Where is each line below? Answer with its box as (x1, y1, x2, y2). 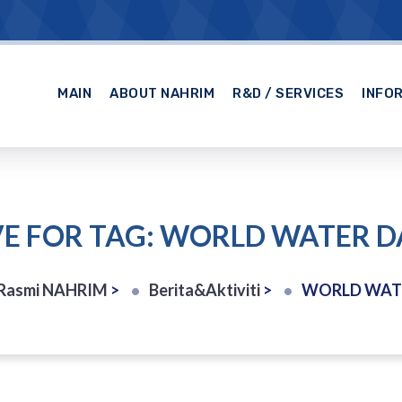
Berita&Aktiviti (148, 280, 260, 300)
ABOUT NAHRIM (109, 85, 215, 102)
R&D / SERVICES (232, 85, 345, 102)
